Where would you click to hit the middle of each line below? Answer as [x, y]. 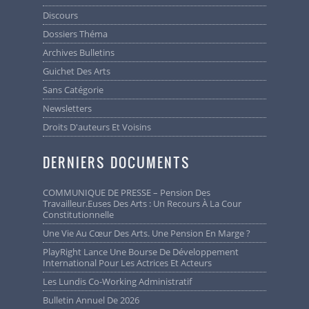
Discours [64, 16]
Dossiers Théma [79, 34]
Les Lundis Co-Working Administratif [120, 282]
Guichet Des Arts [80, 71]
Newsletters [71, 109]
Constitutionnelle [79, 215]
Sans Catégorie [76, 90]
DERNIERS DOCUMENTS [117, 162]
